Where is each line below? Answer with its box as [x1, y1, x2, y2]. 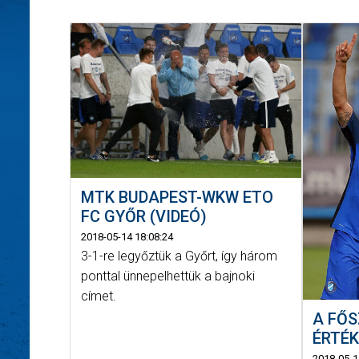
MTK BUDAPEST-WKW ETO [80, 188, 273, 208]
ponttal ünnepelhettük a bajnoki [80, 268, 255, 284]
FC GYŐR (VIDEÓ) [80, 207, 207, 227]
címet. [80, 288, 116, 305]
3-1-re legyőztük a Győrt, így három [80, 248, 277, 264]
